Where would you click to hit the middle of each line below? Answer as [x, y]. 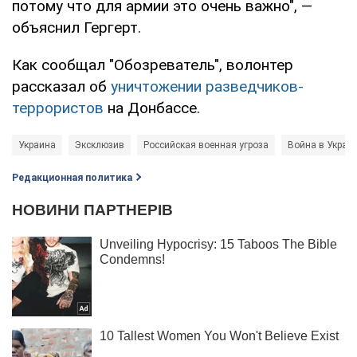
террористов [58, 108]
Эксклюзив [100, 145]
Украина [37, 145]
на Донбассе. [152, 108]
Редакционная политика [72, 177]
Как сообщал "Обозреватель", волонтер [153, 65]
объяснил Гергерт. [76, 27]
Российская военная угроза [206, 145]
